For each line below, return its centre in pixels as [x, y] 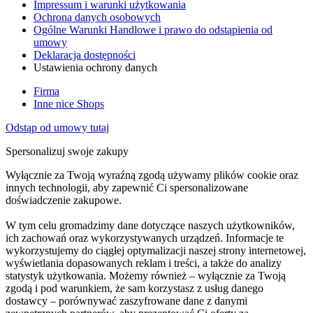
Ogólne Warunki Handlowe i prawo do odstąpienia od [153, 29]
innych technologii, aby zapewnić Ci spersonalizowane [127, 187]
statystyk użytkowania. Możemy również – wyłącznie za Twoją [146, 275]
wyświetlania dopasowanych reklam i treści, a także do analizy [144, 263]
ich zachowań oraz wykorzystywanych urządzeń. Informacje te [145, 238]
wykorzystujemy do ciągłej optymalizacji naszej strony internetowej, [156, 250]
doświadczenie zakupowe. [64, 200]
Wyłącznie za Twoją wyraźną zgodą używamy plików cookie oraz [152, 175]
